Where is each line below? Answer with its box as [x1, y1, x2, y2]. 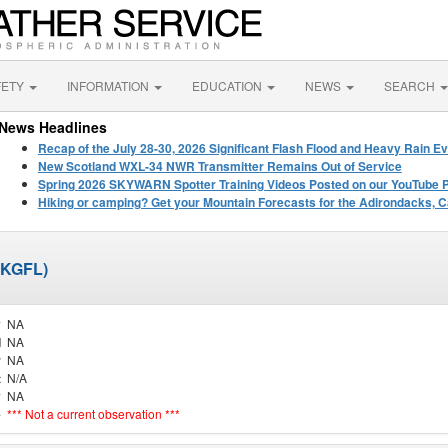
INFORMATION [67, 77, 152, 94]
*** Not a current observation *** [7, 405, 180, 422]
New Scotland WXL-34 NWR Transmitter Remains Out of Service [37, 157, 402, 175]
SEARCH [384, 77, 438, 94]
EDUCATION [192, 77, 265, 94]
